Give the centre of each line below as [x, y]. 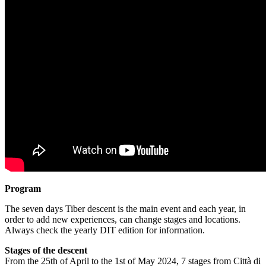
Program [23, 188]
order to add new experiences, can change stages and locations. [123, 219]
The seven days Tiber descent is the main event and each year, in [125, 208]
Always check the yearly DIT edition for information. [105, 230]
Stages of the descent [46, 250]
